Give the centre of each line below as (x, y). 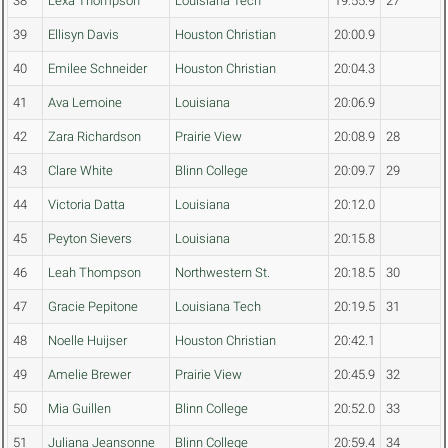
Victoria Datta (86, 205)
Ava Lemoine (85, 103)
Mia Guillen (79, 409)
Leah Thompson (94, 273)
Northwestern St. (222, 273)
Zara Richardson (94, 137)
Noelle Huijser (87, 341)
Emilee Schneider (97, 69)
